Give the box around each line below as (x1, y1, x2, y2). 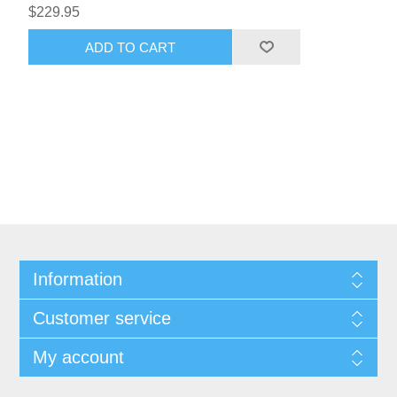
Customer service (32, 308, 171, 329)
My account (32, 347, 124, 368)
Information (32, 269, 122, 290)
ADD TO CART (85, 39, 176, 55)
